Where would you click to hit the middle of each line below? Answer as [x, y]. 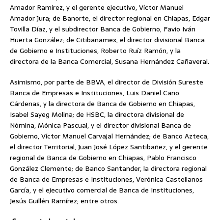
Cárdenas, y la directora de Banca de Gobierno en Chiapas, [102, 104]
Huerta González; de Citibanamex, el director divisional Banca [107, 40]
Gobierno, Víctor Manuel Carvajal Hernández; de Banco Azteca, [109, 136]
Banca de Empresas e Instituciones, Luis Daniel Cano [95, 93]
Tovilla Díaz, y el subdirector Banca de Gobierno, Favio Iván [103, 29]
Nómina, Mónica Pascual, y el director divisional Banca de [100, 125]
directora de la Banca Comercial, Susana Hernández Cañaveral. [110, 62]
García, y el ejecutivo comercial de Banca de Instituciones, [102, 190]
